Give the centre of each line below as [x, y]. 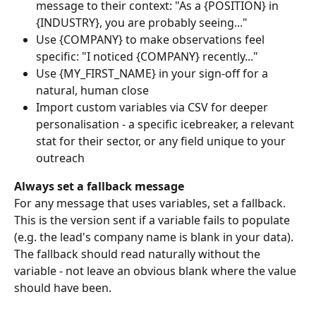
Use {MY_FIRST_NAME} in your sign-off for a [153, 74]
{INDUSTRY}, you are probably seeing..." [142, 23]
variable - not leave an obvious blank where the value [157, 271]
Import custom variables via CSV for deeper [153, 108]
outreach [60, 158]
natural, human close [92, 91]
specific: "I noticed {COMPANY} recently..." [147, 57]
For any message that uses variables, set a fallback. [151, 203]
